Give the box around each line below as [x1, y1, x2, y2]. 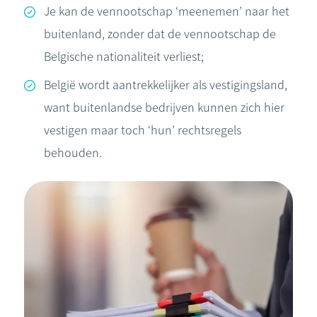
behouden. [44, 145, 102, 161]
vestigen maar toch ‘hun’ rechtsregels [44, 122, 241, 138]
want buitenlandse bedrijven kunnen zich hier [44, 100, 284, 115]
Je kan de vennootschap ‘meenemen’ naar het [44, 4, 289, 19]
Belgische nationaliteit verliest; [44, 49, 204, 64]
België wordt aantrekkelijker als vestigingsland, [44, 77, 287, 93]
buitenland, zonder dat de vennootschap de [44, 26, 276, 42]
